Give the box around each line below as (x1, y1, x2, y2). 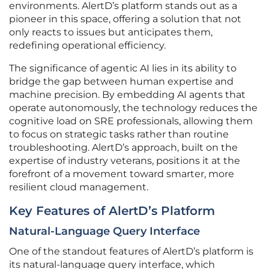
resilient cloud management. (9, 181, 148, 193)
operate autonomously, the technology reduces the (9, 102, 258, 114)
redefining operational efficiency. (9, 40, 166, 52)
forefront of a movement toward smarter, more (9, 168, 234, 180)
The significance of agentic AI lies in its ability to (9, 62, 237, 74)
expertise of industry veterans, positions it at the (9, 155, 240, 167)
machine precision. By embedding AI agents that (9, 89, 246, 101)
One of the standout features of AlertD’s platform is (9, 246, 253, 258)
